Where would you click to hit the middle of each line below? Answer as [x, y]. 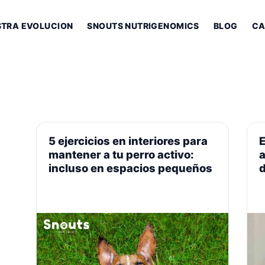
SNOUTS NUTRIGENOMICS [143, 25]
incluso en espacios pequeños [130, 168]
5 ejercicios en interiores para [128, 141]
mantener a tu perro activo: [121, 155]
